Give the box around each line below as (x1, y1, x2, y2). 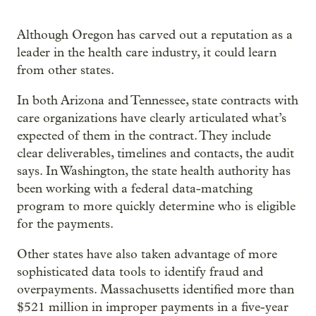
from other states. (17, 63, 114, 78)
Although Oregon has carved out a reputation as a (17, 28, 293, 42)
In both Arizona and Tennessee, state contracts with (17, 93, 298, 108)
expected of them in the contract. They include (17, 128, 271, 143)
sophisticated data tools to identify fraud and (17, 265, 263, 279)
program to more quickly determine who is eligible (17, 199, 296, 214)
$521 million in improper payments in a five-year (17, 300, 288, 315)
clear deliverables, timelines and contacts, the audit (17, 146, 294, 161)
